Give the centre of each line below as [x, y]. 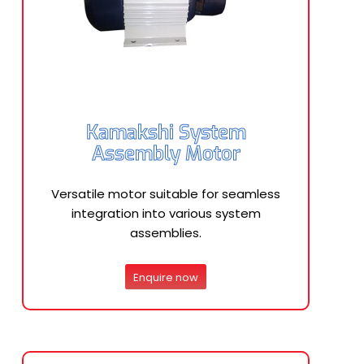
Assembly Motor [166, 154]
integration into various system [166, 213]
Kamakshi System [166, 132]
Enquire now [166, 277]
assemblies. [166, 233]
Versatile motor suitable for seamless [166, 194]
